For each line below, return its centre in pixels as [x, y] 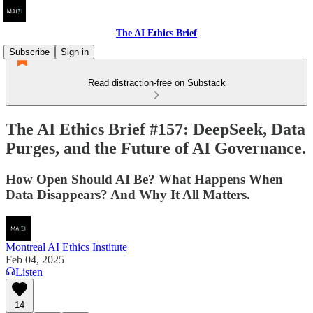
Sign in [75, 52]
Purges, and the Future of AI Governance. [156, 148]
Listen [29, 272]
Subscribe [29, 52]
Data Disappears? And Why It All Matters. [128, 194]
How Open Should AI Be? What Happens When [144, 179]
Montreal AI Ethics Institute [66, 247]
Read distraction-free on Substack [156, 83]
